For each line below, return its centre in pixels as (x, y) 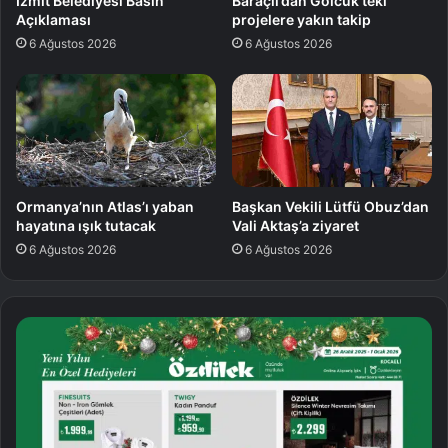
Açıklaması (53, 19)
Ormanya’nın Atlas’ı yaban (105, 206)
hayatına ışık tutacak (86, 225)
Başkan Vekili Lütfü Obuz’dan (330, 206)
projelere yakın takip (301, 19)
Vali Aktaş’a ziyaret (297, 225)
